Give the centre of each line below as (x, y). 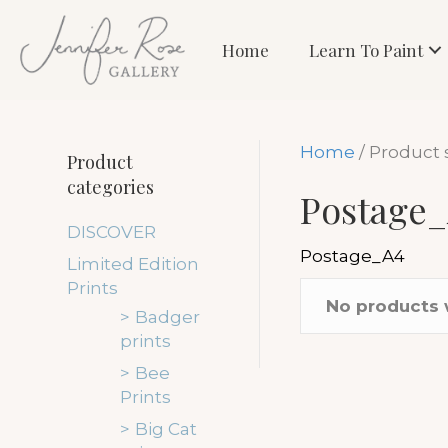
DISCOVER (112, 232)
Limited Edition (133, 264)
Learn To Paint (366, 50)
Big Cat (165, 429)
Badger (167, 317)
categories (111, 187)
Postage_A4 (352, 256)
